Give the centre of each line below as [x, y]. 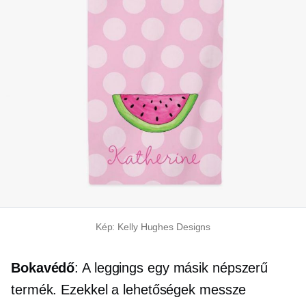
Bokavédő [43, 268]
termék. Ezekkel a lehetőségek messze [129, 290]
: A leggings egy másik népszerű [171, 268]
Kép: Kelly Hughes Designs [153, 227]
